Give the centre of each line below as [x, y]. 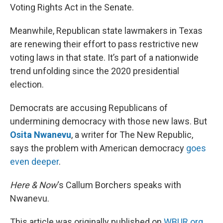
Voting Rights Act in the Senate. [72, 7]
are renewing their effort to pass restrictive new [104, 44]
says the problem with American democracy [98, 148]
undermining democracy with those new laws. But [109, 121]
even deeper [34, 162]
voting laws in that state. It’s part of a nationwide [104, 57]
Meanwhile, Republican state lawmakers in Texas [106, 31]
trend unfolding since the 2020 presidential [95, 71]
